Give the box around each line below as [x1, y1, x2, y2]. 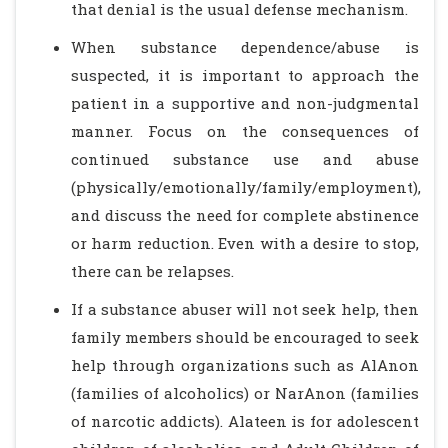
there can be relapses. [71, 261, 234, 281]
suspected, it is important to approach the [71, 65, 419, 85]
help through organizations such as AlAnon [71, 355, 419, 375]
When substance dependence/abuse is [71, 37, 419, 57]
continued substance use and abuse [71, 149, 419, 169]
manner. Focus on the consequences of [71, 121, 419, 141]
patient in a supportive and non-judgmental [71, 93, 419, 113]
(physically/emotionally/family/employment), [71, 177, 421, 197]
